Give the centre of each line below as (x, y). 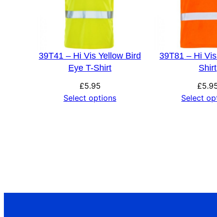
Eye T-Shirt (90, 68)
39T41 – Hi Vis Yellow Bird (90, 55)
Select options (90, 98)
